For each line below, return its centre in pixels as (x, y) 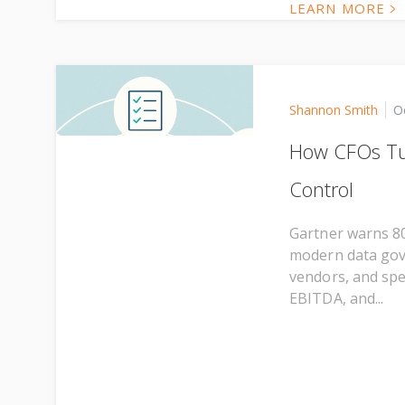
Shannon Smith (334, 110)
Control (321, 189)
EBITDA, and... (337, 298)
